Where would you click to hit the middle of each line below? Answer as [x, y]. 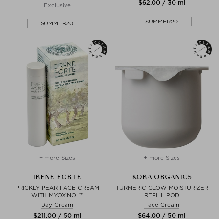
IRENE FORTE [57, 177]
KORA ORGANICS [162, 177]
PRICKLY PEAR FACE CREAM [57, 187]
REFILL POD [162, 195]
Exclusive [57, 5]
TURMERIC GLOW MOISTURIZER [162, 187]
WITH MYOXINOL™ [57, 195]
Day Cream [57, 205]
